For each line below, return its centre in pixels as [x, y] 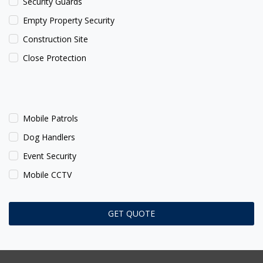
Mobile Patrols [50, 118]
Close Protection [55, 58]
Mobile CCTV [47, 175]
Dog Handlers [49, 137]
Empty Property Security [69, 21]
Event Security [50, 156]
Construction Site [55, 39]
